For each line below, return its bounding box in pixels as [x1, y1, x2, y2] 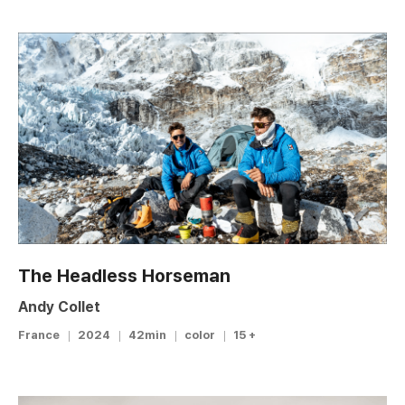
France [18, 328, 60, 343]
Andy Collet [18, 298, 100, 316]
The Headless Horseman [18, 265, 231, 287]
